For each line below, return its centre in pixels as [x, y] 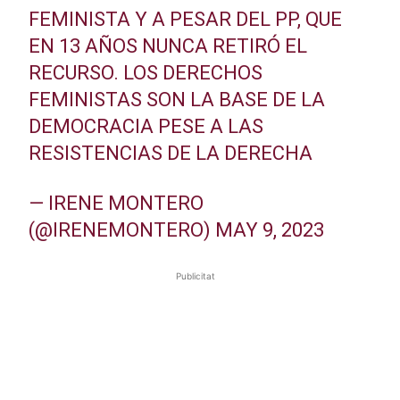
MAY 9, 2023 [269, 229]
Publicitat [196, 275]
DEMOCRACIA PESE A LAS [146, 126]
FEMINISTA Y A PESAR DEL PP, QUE [185, 19]
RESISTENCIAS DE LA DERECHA [170, 153]
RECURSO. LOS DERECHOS [145, 72]
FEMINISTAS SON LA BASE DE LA [176, 99]
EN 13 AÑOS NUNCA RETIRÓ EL [167, 46]
